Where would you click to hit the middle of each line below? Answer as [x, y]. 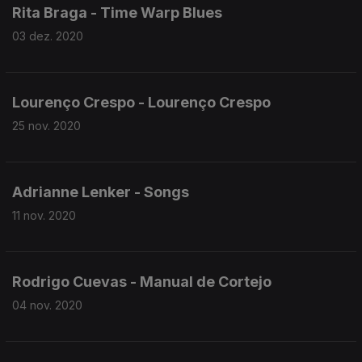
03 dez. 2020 [48, 36]
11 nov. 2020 [44, 215]
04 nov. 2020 [47, 305]
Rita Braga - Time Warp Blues [117, 13]
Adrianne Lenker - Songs [101, 192]
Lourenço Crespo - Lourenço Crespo [141, 102]
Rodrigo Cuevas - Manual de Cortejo [142, 282]
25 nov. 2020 [46, 126]
